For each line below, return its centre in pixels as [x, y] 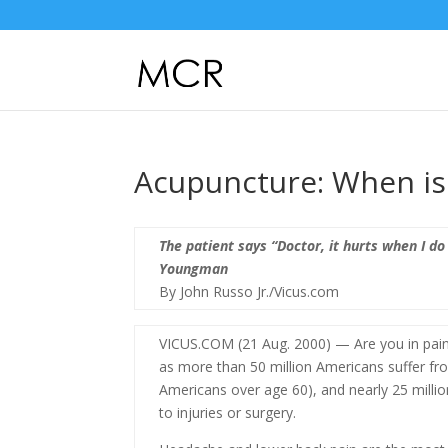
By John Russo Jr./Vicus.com [249, 291]
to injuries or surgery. [228, 412]
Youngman [194, 268]
